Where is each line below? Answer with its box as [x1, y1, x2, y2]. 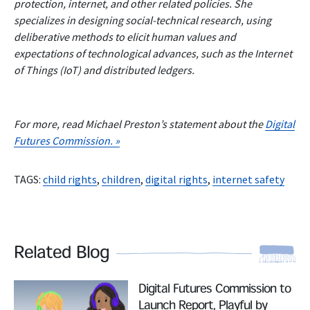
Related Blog [14, 245, 109, 262]
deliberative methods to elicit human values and [14, 29, 236, 44]
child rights [43, 172, 97, 186]
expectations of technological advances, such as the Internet [14, 46, 292, 60]
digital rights [145, 172, 208, 186]
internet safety [212, 172, 284, 186]
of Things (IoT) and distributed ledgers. [14, 62, 194, 77]
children [102, 172, 140, 186]
